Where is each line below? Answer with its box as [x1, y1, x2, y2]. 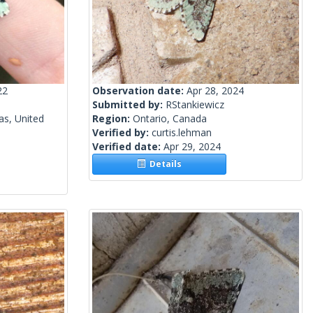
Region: [92, 112, 133, 126]
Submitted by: [92, 98, 166, 112]
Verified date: [92, 140, 163, 154]
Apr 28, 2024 [187, 84, 244, 98]
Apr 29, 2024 [163, 140, 221, 154]
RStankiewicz [166, 98, 224, 112]
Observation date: [92, 84, 187, 98]
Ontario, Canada [133, 112, 207, 126]
